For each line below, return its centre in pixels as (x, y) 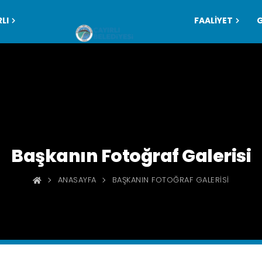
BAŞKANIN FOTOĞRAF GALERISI (170, 180)
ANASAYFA (77, 180)
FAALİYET (213, 20)
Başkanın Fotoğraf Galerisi (131, 156)
